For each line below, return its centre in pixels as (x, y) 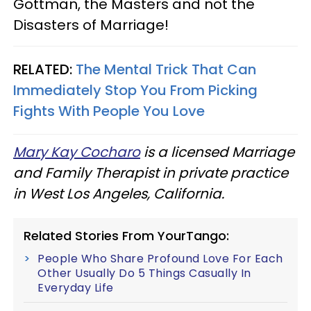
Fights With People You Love (109, 111)
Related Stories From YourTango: (126, 236)
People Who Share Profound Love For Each (160, 259)
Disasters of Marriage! (91, 25)
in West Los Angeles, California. (120, 194)
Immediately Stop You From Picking (135, 90)
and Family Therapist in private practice (151, 173)
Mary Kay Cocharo (77, 152)
